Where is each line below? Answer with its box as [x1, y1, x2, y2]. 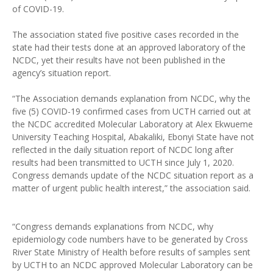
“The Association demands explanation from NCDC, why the [12, 93, 250, 104]
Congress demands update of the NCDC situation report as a [12, 169, 253, 181]
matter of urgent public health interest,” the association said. [12, 182, 250, 194]
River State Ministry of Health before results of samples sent [12, 246, 250, 258]
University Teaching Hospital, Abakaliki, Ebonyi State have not [12, 131, 254, 143]
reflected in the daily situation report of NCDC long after [12, 144, 233, 155]
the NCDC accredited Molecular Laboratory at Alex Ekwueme [12, 118, 253, 130]
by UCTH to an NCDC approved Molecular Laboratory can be [12, 259, 253, 271]
